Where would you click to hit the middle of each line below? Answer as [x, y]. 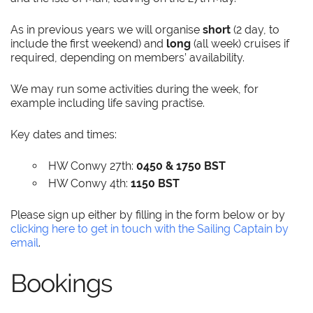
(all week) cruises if [240, 44]
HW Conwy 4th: [90, 184]
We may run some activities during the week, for [135, 89]
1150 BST [155, 184]
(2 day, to [255, 30]
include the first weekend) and [89, 44]
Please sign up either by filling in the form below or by [148, 215]
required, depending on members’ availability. [128, 58]
